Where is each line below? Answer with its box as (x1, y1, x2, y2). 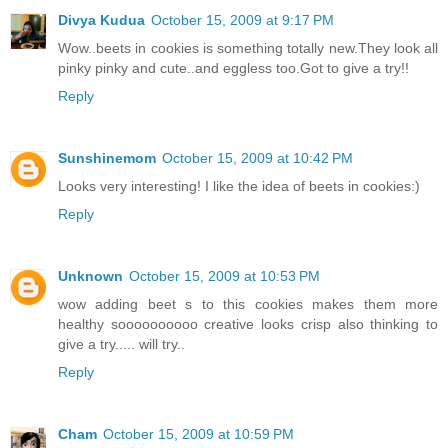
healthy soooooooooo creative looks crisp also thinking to (58, 316, 438, 333)
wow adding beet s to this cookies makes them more (58, 296, 438, 313)
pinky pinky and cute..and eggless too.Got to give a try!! (58, 60, 409, 77)
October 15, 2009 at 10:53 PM (129, 268, 320, 285)
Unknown (58, 268, 123, 285)
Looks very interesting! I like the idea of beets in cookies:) (58, 178, 420, 195)
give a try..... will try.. (58, 336, 185, 353)
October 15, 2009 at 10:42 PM (162, 150, 353, 167)
